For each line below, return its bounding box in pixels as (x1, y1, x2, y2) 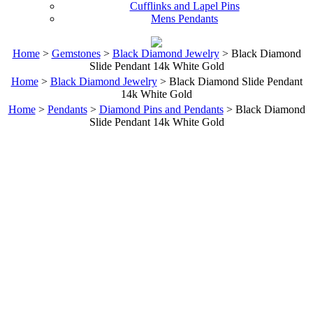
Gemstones (51, 48, 101, 59)
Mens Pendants (151, 13, 218, 24)
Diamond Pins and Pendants (99, 103, 224, 115)
